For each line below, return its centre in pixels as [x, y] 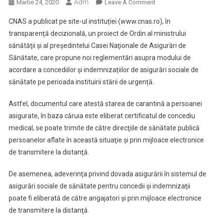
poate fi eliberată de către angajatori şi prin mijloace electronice [105, 198]
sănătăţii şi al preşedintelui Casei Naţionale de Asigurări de [97, 46]
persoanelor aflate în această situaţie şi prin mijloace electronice [106, 140]
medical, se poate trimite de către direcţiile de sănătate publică [104, 128]
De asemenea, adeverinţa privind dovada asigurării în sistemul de [107, 174]
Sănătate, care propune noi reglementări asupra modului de [100, 58]
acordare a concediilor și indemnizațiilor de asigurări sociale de [103, 70]
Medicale [168, 102]
